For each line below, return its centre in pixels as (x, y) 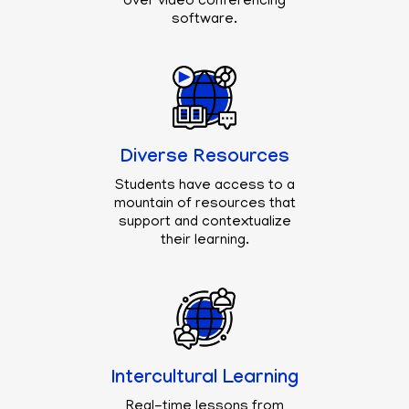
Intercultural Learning (204, 379)
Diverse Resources (204, 158)
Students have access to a (204, 186)
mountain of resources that (204, 204)
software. (204, 20)
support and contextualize (204, 222)
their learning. (204, 241)
